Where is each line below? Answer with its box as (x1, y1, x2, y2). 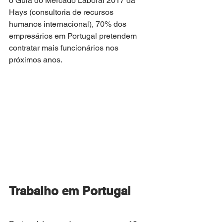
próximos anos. (9, 55, 62, 65)
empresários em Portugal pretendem (9, 31, 139, 41)
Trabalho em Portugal (9, 184, 131, 198)
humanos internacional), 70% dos (9, 19, 128, 29)
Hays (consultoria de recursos (9, 7, 115, 17)
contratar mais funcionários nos (9, 43, 120, 53)
